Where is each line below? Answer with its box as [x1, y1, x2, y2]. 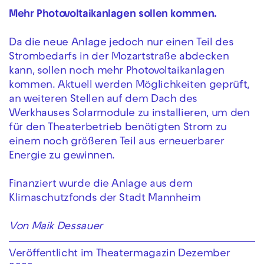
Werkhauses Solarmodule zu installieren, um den [9, 109, 250, 120]
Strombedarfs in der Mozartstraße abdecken [9, 52, 229, 63]
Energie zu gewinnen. [9, 151, 115, 162]
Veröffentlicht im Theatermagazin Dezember [9, 249, 230, 260]
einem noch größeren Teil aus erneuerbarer [9, 137, 225, 148]
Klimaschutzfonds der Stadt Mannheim [9, 194, 201, 204]
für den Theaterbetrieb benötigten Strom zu [9, 123, 227, 134]
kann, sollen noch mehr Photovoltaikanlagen [9, 67, 225, 77]
